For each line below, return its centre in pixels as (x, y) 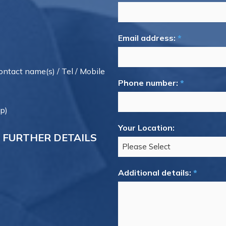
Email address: (147, 38)
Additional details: (155, 173)
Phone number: (148, 83)
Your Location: (146, 128)
